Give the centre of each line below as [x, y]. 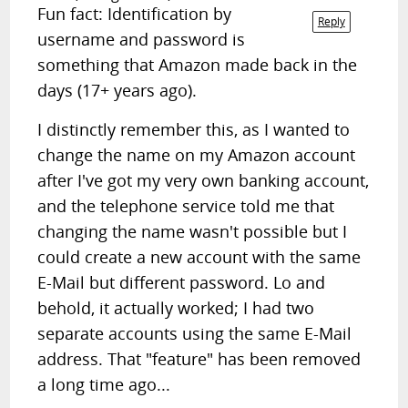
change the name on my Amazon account [197, 155]
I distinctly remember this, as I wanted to [194, 129]
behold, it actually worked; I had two [176, 308]
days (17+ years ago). [117, 90]
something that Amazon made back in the [198, 65]
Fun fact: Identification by [135, 14]
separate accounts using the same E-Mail [195, 333]
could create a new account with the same [199, 257]
